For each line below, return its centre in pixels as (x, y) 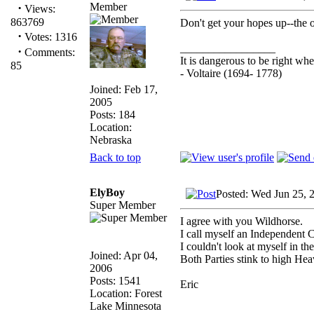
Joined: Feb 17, (124, 89)
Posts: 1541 (115, 280)
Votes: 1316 (49, 37)
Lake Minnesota (125, 306)
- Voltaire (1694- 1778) (231, 73)
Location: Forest (126, 293)
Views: (39, 9)
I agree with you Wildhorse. (241, 221)
